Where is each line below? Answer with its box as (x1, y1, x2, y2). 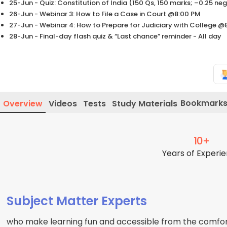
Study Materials (112, 98, 177, 110)
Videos (49, 98, 77, 110)
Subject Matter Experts (7, 193, 147, 210)
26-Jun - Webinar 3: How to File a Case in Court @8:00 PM (9, 9, 201, 19)
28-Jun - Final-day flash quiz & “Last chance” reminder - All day (9, 31, 221, 42)
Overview (3, 98, 43, 110)
